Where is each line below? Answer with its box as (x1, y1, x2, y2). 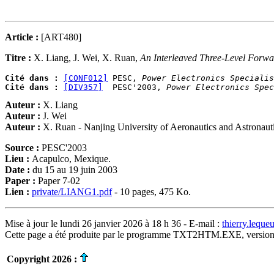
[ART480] (41, 32, 81, 42)
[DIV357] (64, 83, 103, 92)
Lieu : (5, 154, 32, 164)
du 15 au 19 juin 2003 (32, 165, 117, 175)
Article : (5, 32, 41, 42)
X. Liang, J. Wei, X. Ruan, (34, 53, 140, 63)
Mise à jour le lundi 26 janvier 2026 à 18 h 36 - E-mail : (5, 218, 222, 229)
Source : (5, 143, 42, 153)
